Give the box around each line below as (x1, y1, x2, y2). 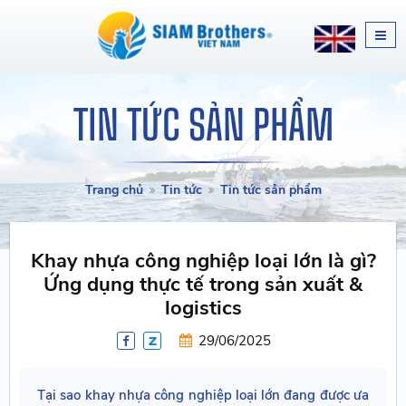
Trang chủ (84, 181, 143, 198)
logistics (164, 295, 242, 322)
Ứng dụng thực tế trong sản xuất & (43, 271, 362, 298)
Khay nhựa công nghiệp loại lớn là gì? (30, 247, 376, 275)
